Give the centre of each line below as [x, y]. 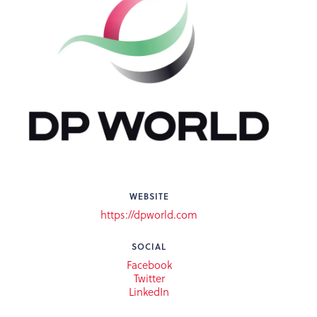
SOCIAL [149, 246]
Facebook [149, 264]
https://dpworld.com [149, 214]
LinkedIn [149, 291]
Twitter [149, 278]
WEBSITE [149, 196]
